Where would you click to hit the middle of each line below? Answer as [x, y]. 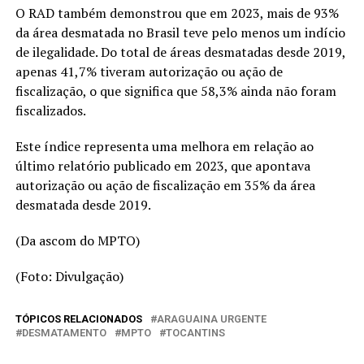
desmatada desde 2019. [83, 205]
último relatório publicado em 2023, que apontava [162, 166]
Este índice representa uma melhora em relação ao [164, 147]
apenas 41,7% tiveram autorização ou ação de [149, 72]
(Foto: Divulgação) [69, 277]
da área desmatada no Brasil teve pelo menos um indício [180, 33]
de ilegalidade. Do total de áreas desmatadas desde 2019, [180, 52]
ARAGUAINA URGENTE [211, 319]
